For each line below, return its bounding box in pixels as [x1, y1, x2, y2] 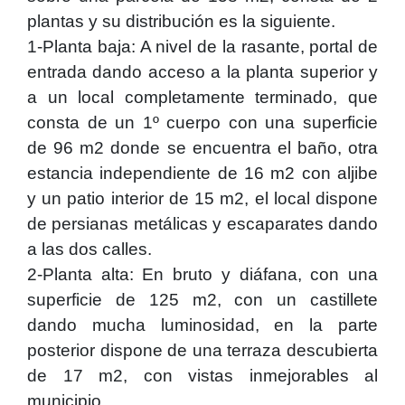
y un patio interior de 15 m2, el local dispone [27, 189, 378, 208]
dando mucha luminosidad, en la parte [27, 316, 378, 334]
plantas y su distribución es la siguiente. [27, 12, 335, 31]
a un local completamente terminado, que [27, 88, 378, 107]
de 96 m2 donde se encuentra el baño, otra [27, 138, 378, 157]
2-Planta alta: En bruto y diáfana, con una [27, 265, 378, 284]
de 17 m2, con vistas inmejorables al [27, 366, 378, 385]
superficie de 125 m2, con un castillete [27, 290, 378, 309]
